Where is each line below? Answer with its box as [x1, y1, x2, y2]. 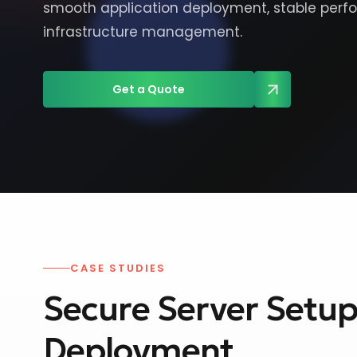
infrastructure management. [43, 22, 242, 41]
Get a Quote [112, 81, 185, 97]
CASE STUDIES [70, 261, 166, 276]
